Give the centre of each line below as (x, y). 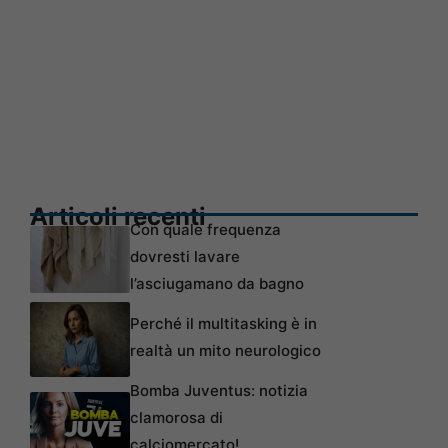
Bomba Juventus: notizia (219, 391)
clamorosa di (176, 418)
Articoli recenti (118, 217)
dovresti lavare (185, 257)
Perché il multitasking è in (223, 324)
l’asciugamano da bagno (217, 284)
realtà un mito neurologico (225, 351)
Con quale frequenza (205, 230)
